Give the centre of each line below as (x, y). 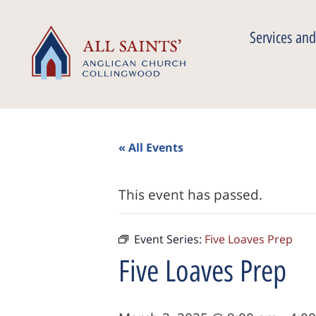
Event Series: (169, 239)
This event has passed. (190, 195)
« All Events (151, 147)
